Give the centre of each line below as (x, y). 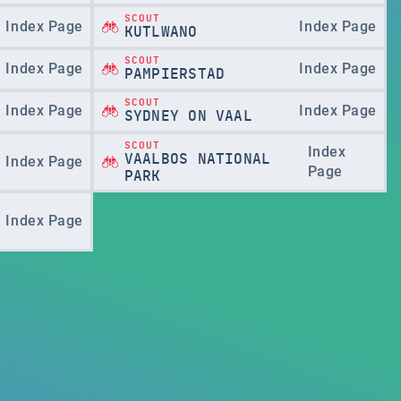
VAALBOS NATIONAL (197, 159)
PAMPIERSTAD (175, 75)
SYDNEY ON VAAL (188, 117)
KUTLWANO (161, 32)
